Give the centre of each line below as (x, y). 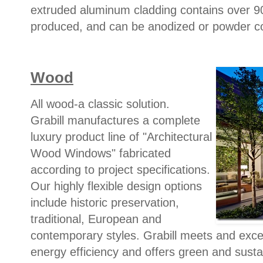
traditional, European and (96, 219)
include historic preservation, (105, 202)
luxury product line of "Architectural (121, 136)
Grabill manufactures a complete (115, 120)
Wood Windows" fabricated (101, 153)
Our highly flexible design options (116, 186)
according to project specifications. (120, 169)
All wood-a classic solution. (100, 104)
